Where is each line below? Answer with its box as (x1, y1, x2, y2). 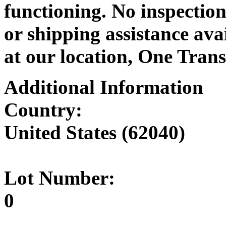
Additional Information (4, 76, 203, 98)
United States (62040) (4, 121, 185, 143)
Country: (4, 98, 82, 121)
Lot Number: (4, 166, 115, 189)
